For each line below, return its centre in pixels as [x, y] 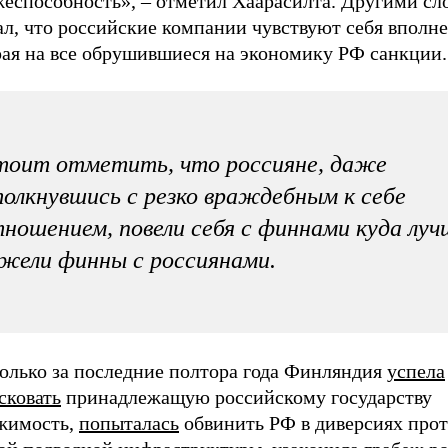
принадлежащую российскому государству [246, 396]
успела [416, 370]
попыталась [129, 422]
